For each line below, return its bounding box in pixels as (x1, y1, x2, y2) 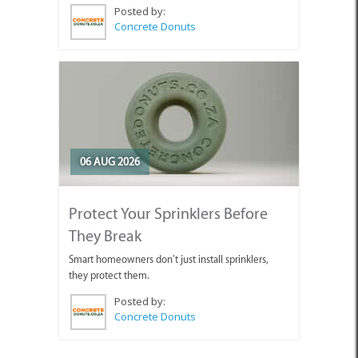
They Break (69, 226, 141, 246)
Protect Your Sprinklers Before (69, 204, 268, 224)
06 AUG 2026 (80, 155, 140, 169)
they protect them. (69, 269, 149, 282)
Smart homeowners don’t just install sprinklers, (69, 253, 268, 266)
